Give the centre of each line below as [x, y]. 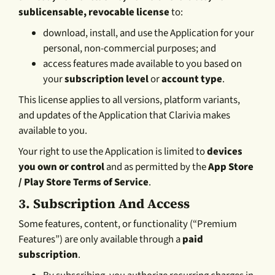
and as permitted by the [157, 167]
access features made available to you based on [143, 64]
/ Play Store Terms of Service [84, 183]
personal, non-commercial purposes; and [130, 49]
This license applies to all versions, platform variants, [130, 100]
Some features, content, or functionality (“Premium [128, 224]
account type [192, 79]
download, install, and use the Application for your [149, 33]
